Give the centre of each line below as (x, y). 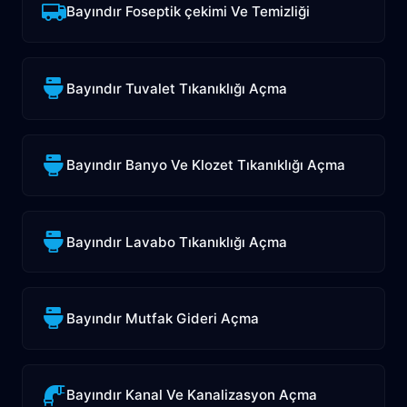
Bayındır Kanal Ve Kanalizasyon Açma (192, 395)
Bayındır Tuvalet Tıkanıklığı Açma (177, 88)
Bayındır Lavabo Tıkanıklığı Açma (177, 242)
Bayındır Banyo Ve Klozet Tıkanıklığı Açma (206, 165)
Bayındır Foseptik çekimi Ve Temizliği (189, 12)
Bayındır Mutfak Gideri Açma (163, 318)
